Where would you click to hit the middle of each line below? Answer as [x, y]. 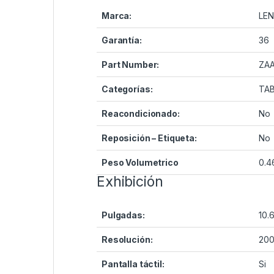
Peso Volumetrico [140, 163]
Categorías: [127, 89]
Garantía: [122, 40]
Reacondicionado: [141, 114]
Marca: [117, 16]
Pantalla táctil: [133, 264]
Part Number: [131, 65]
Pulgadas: [123, 215]
